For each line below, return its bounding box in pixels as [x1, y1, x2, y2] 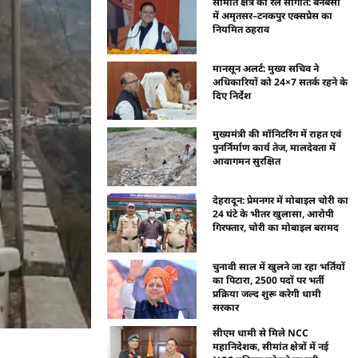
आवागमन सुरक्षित [213, 154, 281, 169]
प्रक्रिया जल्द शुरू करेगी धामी [213, 287, 322, 301]
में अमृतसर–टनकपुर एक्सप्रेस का [213, 8, 333, 22]
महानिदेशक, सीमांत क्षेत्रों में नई [213, 340, 329, 353]
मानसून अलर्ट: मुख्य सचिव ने [213, 61, 320, 75]
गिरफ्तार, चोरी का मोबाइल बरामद [213, 221, 340, 235]
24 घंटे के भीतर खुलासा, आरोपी [213, 207, 335, 221]
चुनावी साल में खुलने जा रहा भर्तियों [213, 260, 346, 274]
